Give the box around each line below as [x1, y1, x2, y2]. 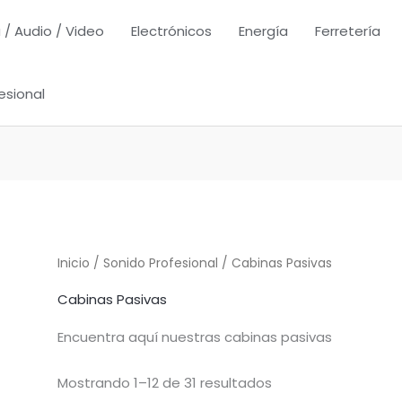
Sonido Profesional [103, 255, 219, 273]
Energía [239, 22, 288, 40]
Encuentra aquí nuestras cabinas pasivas [57, 327, 333, 346]
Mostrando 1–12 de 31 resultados [57, 372, 273, 392]
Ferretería [315, 22, 380, 40]
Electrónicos [131, 22, 212, 40]
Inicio [57, 255, 91, 273]
